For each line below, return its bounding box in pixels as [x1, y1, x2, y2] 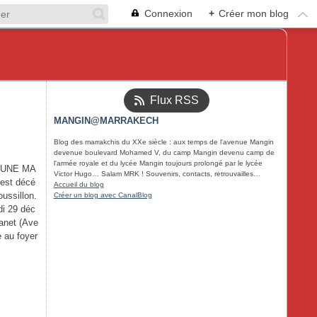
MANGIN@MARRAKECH [53, 115, 158, 126]
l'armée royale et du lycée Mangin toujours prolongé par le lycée [53, 159, 263, 167]
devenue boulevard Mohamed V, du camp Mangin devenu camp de [53, 149, 275, 156]
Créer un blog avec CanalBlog [53, 191, 152, 199]
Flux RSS [149, 94, 199, 106]
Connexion [144, 8, 192, 19]
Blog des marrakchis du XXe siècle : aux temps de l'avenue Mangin [53, 138, 274, 146]
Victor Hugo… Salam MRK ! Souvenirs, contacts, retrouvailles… [53, 170, 260, 178]
